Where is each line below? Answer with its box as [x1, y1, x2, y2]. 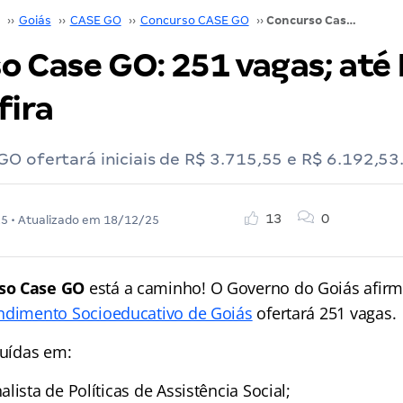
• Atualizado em [7, 213, 103, 227]
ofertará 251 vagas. [252, 302, 397, 324]
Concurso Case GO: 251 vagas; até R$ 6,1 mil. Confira [345, 13, 356, 27]
